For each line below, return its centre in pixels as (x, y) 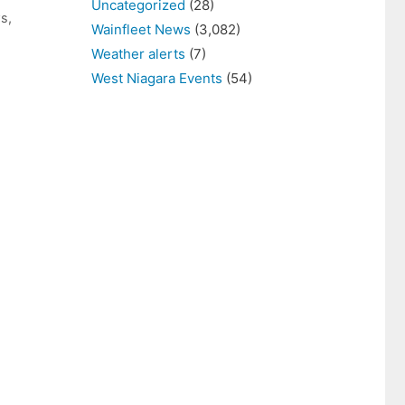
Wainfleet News (141, 29)
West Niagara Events (157, 78)
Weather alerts (138, 54)
